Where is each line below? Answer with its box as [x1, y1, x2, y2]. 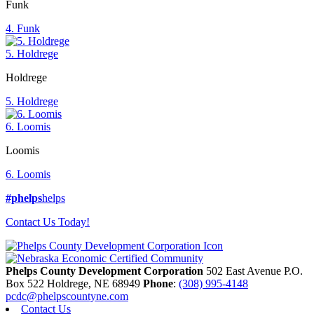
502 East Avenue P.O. [206, 265, 303, 277]
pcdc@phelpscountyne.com [6, 290, 128, 302]
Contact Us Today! [6, 216, 90, 228]
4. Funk [6, 22, 40, 34]
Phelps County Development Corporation [6, 265, 206, 277]
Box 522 [6, 278, 47, 289]
